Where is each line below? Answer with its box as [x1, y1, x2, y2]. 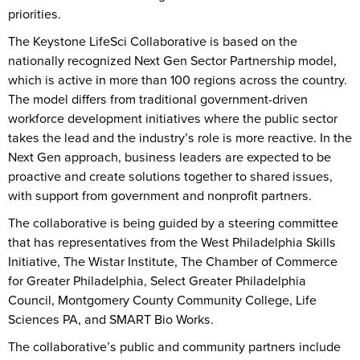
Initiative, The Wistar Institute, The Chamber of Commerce [8, 252, 337, 272]
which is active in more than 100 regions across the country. [8, 71, 347, 90]
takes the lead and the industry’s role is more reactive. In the [8, 129, 352, 148]
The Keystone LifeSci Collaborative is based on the [8, 32, 297, 51]
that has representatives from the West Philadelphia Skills [8, 233, 336, 252]
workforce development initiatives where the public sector [8, 109, 337, 129]
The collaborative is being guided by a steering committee [8, 214, 338, 233]
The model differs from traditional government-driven [8, 90, 308, 109]
